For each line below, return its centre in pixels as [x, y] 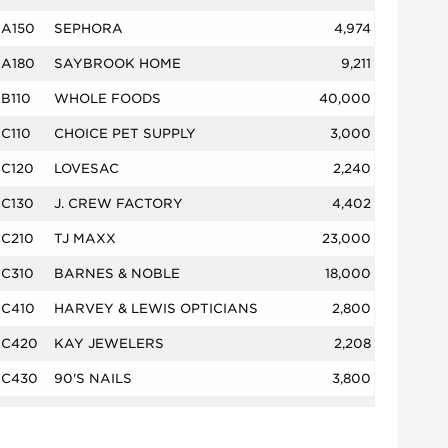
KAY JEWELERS [109, 344]
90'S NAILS [93, 379]
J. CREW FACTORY [118, 204]
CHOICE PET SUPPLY [125, 134]
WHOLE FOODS [107, 99]
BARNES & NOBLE [117, 274]
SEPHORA [88, 29]
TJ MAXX [85, 239]
